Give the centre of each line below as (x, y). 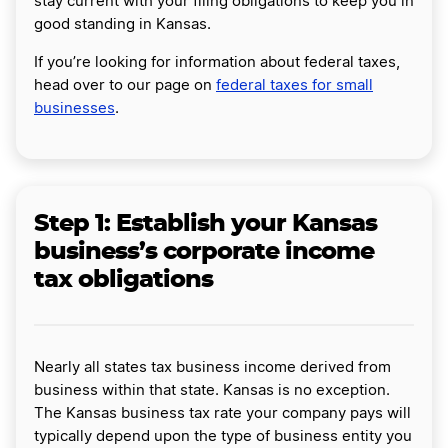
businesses (74, 108)
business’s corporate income (204, 251)
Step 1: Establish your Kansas (205, 223)
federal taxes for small (294, 85)
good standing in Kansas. (122, 24)
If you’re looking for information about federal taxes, (217, 62)
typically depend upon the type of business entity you (223, 436)
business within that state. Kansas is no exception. (212, 390)
